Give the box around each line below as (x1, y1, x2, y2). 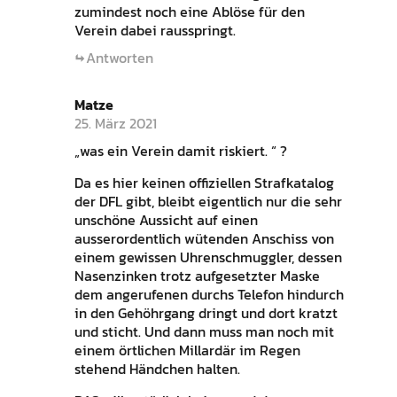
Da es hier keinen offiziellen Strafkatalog (74, 172, 334, 194)
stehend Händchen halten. (74, 358, 240, 380)
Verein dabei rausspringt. (74, 19, 236, 42)
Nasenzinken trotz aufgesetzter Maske (74, 265, 320, 287)
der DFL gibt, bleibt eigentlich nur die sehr (74, 191, 342, 213)
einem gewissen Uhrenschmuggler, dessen (74, 246, 342, 269)
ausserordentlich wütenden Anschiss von (74, 228, 334, 250)
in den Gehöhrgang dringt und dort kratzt (74, 302, 338, 324)
